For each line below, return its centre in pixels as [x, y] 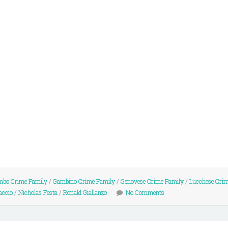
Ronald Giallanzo [85, 192]
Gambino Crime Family [84, 181]
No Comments [145, 192]
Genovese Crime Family [152, 181]
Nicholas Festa [38, 192]
